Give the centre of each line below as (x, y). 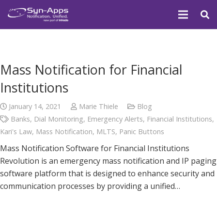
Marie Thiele (98, 106)
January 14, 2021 (35, 106)
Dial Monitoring (59, 119)
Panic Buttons (142, 132)
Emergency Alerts (115, 119)
